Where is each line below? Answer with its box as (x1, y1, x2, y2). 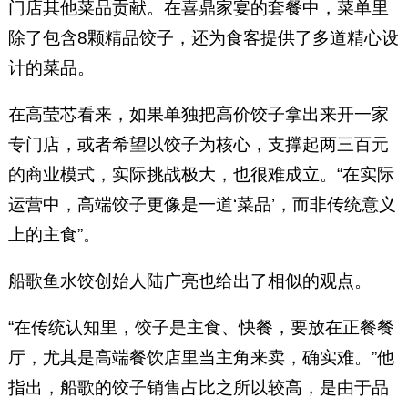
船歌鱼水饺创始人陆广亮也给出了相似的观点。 (7, 271, 372, 291)
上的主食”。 (7, 225, 100, 245)
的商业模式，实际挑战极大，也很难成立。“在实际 (7, 165, 394, 185)
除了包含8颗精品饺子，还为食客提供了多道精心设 (7, 28, 399, 48)
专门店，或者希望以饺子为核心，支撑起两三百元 (7, 135, 389, 155)
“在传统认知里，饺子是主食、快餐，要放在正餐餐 (7, 318, 394, 338)
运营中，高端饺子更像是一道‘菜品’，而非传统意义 (7, 195, 396, 215)
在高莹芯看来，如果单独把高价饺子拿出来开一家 (7, 105, 389, 125)
